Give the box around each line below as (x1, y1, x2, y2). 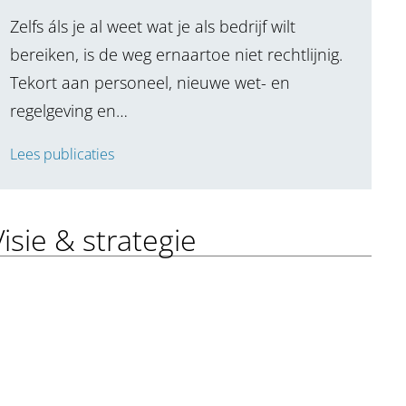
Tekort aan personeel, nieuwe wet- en (10, 72, 291, 94)
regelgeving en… (10, 100, 129, 122)
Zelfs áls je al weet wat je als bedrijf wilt (10, 15, 296, 38)
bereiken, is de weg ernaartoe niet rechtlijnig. (10, 43, 343, 66)
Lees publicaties (10, 144, 115, 165)
